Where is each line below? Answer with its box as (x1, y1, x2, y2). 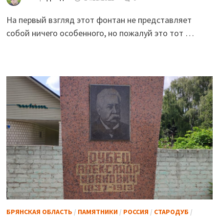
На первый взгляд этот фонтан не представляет (6, 14, 192, 26)
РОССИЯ (123, 207, 149, 216)
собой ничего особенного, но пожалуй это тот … (6, 27, 194, 39)
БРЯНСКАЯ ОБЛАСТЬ (6, 207, 72, 216)
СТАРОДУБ (153, 207, 189, 216)
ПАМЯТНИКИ (77, 207, 118, 216)
